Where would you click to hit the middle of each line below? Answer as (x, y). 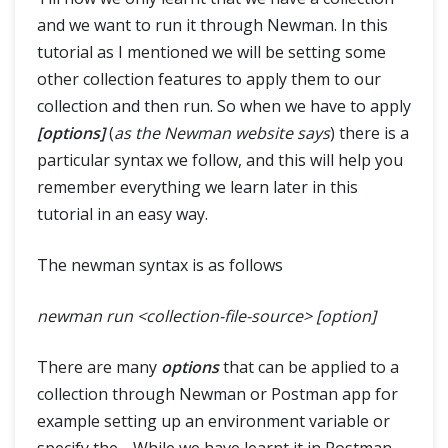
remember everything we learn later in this (197, 187)
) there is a (369, 133)
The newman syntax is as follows (160, 265)
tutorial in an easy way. (122, 214)
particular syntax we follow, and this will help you (220, 160)
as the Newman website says (222, 133)
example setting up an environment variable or (213, 421)
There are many (99, 367)
